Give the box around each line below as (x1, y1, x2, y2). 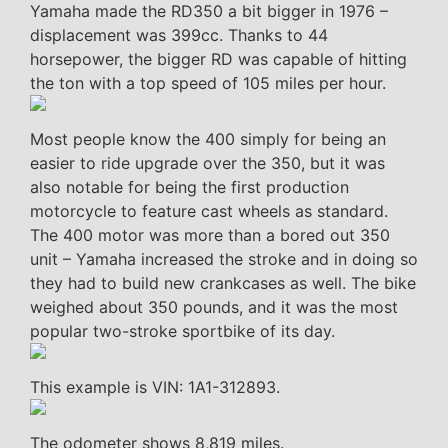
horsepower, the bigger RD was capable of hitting (30, 48, 407, 69)
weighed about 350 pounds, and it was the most (30, 296, 398, 317)
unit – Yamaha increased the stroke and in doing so (30, 248, 418, 269)
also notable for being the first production (30, 176, 349, 197)
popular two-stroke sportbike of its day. (30, 320, 335, 341)
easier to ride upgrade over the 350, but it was (30, 152, 385, 173)
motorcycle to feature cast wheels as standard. (30, 200, 388, 221)
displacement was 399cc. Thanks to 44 (30, 24, 328, 45)
